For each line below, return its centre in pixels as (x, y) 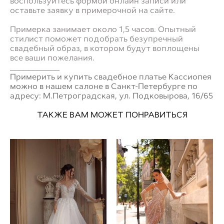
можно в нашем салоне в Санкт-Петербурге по (104, 86)
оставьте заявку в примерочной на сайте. (92, 10)
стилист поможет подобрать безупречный (96, 39)
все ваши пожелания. (52, 58)
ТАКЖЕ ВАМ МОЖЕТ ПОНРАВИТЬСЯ (112, 115)
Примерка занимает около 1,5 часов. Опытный (103, 29)
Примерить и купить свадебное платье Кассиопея (111, 77)
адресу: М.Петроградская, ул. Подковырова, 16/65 (111, 96)
